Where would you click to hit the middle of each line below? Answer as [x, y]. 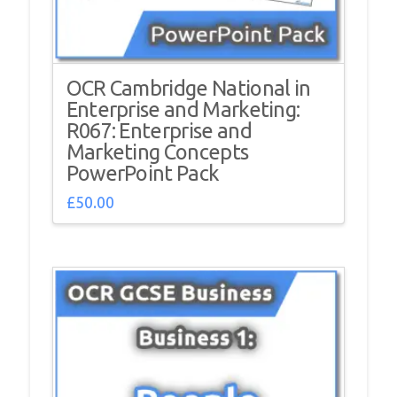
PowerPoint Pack [143, 173]
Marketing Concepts [157, 152]
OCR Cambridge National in [188, 88]
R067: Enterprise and [159, 131]
